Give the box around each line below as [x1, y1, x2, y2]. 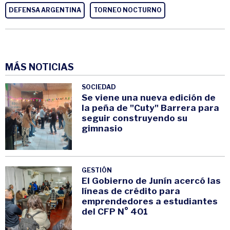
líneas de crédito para [82, 186, 181, 197]
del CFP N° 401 [82, 206, 148, 217]
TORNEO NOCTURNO [93, 6, 162, 14]
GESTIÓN [82, 166, 112, 175]
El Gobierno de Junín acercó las [82, 176, 221, 186]
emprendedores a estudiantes [82, 196, 218, 207]
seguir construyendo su [82, 113, 188, 124]
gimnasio [82, 123, 123, 134]
